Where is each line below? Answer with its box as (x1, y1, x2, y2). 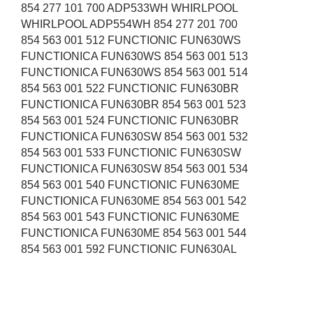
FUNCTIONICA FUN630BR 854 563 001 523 (21, 99, 249, 111)
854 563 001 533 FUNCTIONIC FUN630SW (21, 147, 244, 159)
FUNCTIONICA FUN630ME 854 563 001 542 (21, 195, 249, 208)
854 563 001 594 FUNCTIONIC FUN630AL (21, 275, 240, 288)
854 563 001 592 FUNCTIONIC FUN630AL (21, 243, 240, 256)
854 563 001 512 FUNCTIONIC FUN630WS (21, 34, 244, 47)
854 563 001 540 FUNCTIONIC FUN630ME (21, 179, 242, 191)
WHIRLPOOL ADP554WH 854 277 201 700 (21, 18, 240, 31)
